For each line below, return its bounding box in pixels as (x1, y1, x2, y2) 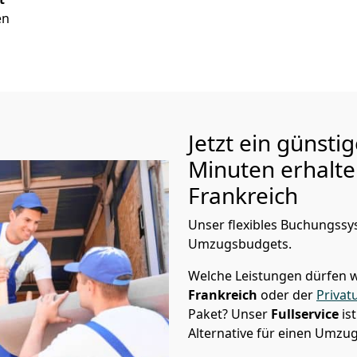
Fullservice (271, 305, 342, 323)
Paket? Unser (188, 305, 271, 323)
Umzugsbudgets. (188, 235, 292, 253)
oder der (261, 286, 316, 304)
